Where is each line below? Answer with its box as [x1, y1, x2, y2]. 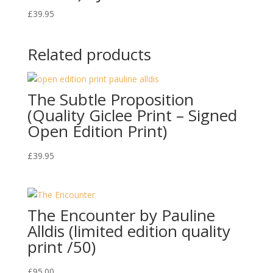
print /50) [27, 235, 96, 258]
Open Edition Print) [27, 119, 167, 142]
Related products [27, 43, 151, 65]
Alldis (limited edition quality [27, 219, 230, 242]
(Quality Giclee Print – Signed [27, 104, 237, 126]
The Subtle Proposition [27, 88, 194, 110]
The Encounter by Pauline [27, 204, 215, 226]
